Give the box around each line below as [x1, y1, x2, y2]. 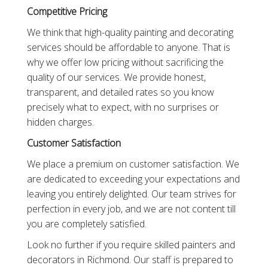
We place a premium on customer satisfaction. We [26, 157, 239, 171]
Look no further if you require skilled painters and [26, 238, 235, 252]
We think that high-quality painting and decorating [26, 26, 233, 39]
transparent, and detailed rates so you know [26, 86, 214, 99]
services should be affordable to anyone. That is [26, 41, 230, 54]
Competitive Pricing [26, 5, 107, 19]
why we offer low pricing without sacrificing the [26, 56, 224, 69]
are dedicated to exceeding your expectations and [26, 172, 240, 186]
